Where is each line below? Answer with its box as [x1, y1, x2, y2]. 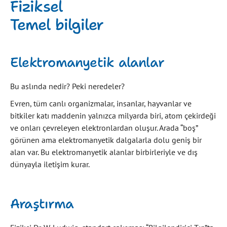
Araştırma [10, 194, 73, 212]
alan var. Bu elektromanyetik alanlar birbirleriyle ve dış [10, 146, 198, 157]
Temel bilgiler [10, 14, 104, 35]
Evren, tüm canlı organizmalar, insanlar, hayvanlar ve [10, 98, 192, 108]
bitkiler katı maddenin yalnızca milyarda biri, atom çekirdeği [10, 110, 216, 121]
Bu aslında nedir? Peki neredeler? [10, 81, 125, 91]
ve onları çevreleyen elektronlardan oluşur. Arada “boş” [10, 122, 198, 133]
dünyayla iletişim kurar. [10, 159, 90, 169]
